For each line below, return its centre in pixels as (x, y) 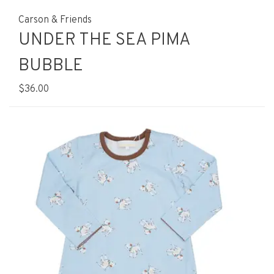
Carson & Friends (55, 20)
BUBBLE (51, 66)
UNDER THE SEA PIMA (104, 40)
